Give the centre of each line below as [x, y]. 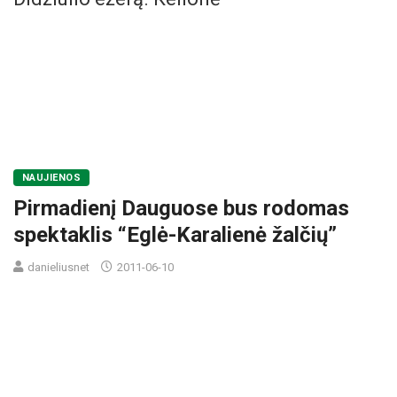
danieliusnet [58, 267]
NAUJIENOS [51, 177]
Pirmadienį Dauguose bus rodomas [181, 208]
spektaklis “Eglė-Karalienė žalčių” [175, 234]
